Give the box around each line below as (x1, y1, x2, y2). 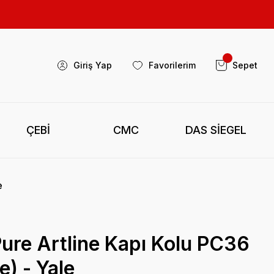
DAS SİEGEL (185, 124, 247, 136)
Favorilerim (148, 60, 196, 70)
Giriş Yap (73, 60, 112, 70)
